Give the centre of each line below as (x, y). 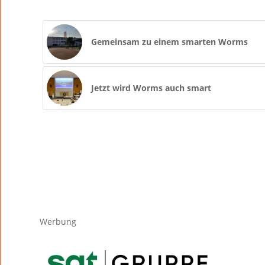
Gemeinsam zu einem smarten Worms (169, 42)
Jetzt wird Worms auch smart (151, 88)
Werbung (58, 222)
